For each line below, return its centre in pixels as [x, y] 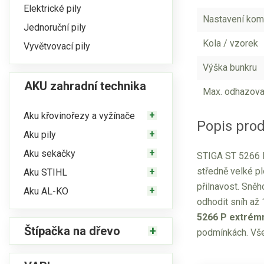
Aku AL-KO [46, 191]
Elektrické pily [52, 8]
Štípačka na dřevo [72, 231]
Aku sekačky [49, 153]
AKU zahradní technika [85, 86]
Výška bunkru [230, 67]
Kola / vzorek [230, 43]
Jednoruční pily [55, 27]
